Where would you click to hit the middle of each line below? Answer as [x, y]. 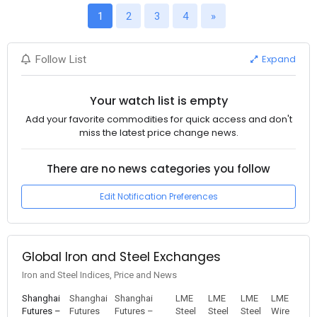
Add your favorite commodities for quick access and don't [158, 119]
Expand [278, 59]
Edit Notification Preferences [158, 197]
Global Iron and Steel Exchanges [121, 257]
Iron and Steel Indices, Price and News [99, 275]
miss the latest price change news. [158, 132]
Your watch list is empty [158, 101]
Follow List [61, 59]
